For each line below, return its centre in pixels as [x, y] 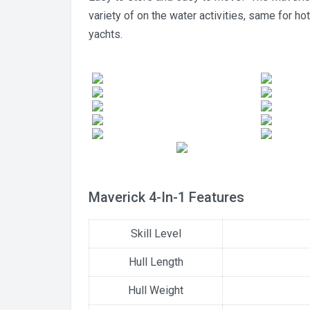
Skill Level [156, 234]
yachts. [106, 34]
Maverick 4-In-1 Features [166, 197]
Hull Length [156, 262]
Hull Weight [156, 290]
